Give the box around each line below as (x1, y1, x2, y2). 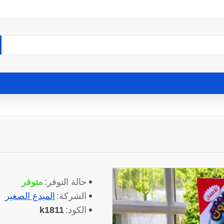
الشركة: (56, 191, 86, 201)
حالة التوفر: (44, 177, 86, 187)
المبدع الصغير (5, 190, 55, 201)
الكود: (65, 205, 86, 215)
